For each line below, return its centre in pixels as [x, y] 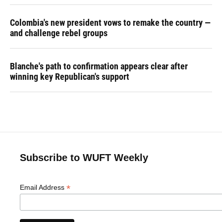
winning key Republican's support [70, 77]
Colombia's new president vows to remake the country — [110, 23]
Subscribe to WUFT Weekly [84, 158]
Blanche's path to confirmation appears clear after [99, 66]
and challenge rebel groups [59, 33]
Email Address [43, 187]
